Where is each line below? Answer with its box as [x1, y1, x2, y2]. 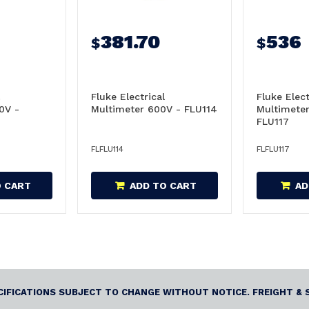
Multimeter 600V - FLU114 [91, 103, 217, 114]
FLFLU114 [91, 145, 123, 154]
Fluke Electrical [91, 91, 165, 102]
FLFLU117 [257, 145, 290, 154]
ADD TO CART [130, 180, 197, 191]
